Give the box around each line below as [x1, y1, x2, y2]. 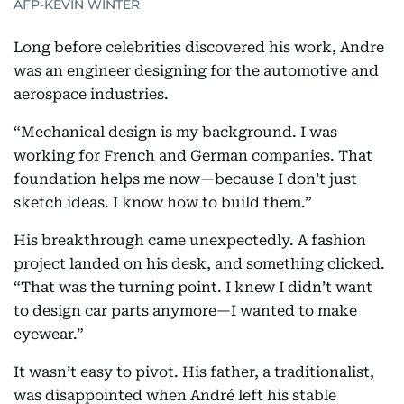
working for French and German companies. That [14, 147, 372, 165]
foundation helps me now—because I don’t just [14, 170, 357, 188]
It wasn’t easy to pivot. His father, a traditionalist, [14, 363, 374, 381]
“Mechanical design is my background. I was [14, 124, 337, 142]
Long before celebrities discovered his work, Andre [14, 39, 384, 57]
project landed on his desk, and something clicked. [14, 255, 385, 273]
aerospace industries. [14, 86, 169, 104]
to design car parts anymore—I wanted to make [14, 302, 357, 320]
